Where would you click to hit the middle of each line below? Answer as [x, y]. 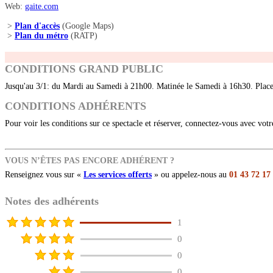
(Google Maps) [87, 26]
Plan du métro [41, 36]
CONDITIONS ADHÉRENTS [76, 106]
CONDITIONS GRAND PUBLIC [84, 69]
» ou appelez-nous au [190, 175]
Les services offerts [118, 175]
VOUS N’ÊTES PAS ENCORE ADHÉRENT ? [90, 161]
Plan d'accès [37, 26]
